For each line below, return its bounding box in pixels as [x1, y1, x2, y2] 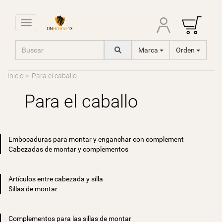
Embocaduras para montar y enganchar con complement [8, 135, 184, 143]
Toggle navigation [26, 20, 80, 28]
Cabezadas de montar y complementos [8, 145, 128, 153]
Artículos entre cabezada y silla [8, 175, 103, 183]
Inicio [7, 72, 24, 80]
